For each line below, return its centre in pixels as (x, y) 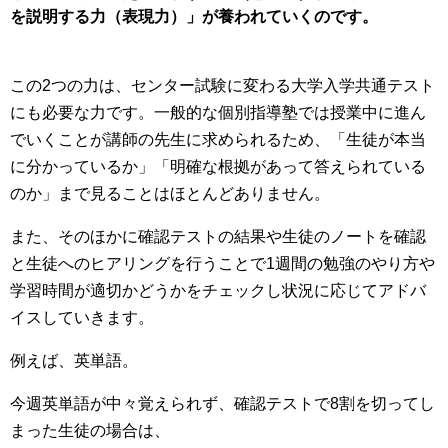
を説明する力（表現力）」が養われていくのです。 (194, 16)
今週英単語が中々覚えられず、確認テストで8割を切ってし (222, 403)
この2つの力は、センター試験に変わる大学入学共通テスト (222, 85)
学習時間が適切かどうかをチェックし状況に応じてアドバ (218, 290)
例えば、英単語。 (74, 360)
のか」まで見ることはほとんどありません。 (170, 193)
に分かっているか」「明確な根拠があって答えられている (218, 166)
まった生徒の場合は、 (90, 430)
